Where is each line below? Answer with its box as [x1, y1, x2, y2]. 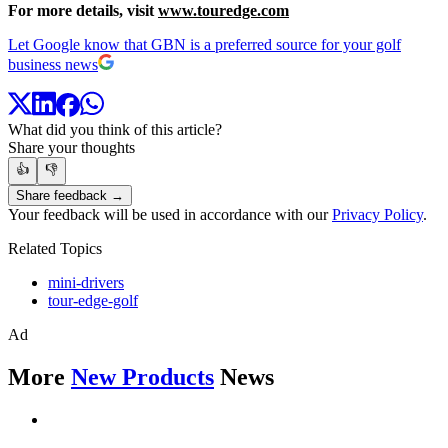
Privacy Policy [332, 206, 423, 224]
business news [8, 55, 98, 73]
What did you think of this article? [8, 121, 222, 139]
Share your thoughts [8, 139, 135, 157]
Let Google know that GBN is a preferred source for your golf [8, 35, 401, 53]
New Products [71, 364, 214, 391]
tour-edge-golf [48, 292, 138, 310]
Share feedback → [16, 188, 124, 204]
